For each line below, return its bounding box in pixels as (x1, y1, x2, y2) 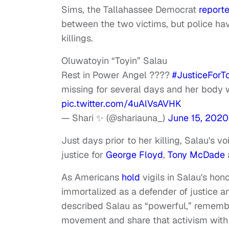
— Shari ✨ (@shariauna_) (61, 112, 168, 124)
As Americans (61, 171, 122, 184)
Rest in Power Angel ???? (61, 69, 172, 81)
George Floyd (106, 149, 163, 161)
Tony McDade (168, 149, 225, 161)
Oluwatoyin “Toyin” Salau (61, 55, 167, 67)
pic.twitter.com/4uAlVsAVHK (61, 98, 181, 110)
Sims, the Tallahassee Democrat (61, 4, 199, 16)
